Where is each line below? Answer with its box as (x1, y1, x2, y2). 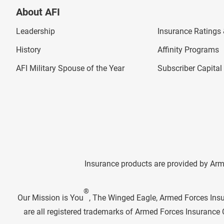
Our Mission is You (17, 192, 83, 202)
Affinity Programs (157, 45, 219, 55)
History (16, 45, 41, 55)
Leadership (16, 26, 55, 36)
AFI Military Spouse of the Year (16, 63, 124, 73)
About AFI (16, 6, 60, 18)
